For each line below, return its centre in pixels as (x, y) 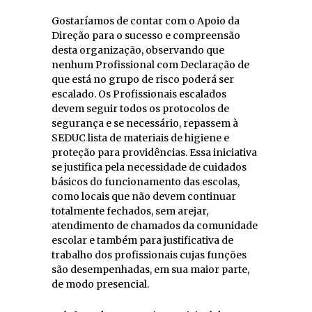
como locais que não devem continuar (144, 196)
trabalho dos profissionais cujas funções (149, 255)
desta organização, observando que (138, 50)
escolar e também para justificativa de (142, 240)
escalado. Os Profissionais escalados (139, 94)
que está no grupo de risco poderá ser (143, 79)
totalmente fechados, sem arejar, (130, 211)
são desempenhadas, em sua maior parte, (150, 269)
